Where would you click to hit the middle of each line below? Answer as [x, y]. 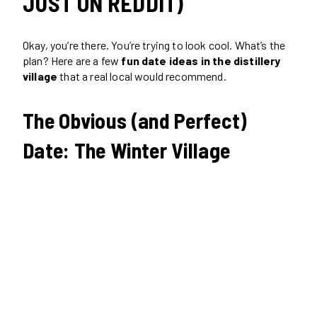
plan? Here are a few [72, 60]
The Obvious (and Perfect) [135, 120]
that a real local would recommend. [142, 76]
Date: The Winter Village [127, 150]
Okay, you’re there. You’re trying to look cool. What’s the [154, 45]
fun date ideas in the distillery [201, 60]
